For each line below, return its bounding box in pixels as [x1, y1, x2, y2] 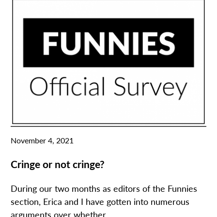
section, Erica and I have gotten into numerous [11, 195, 190, 207]
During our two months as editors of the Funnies [11, 182, 198, 194]
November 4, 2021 [11, 134, 74, 146]
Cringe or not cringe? [11, 156, 105, 171]
